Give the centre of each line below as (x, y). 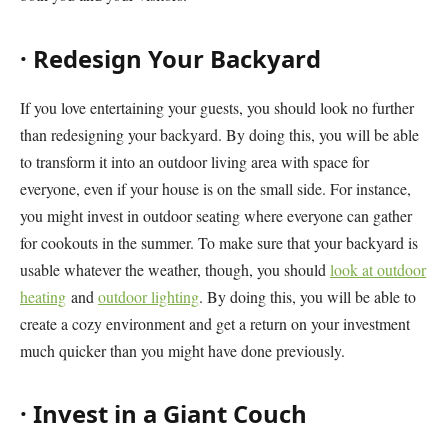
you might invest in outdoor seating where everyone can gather (216, 215)
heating (43, 296)
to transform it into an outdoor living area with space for (194, 161)
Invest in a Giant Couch (170, 413)
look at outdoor (378, 269)
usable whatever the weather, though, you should (175, 269)
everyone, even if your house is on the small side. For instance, (215, 188)
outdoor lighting (148, 296)
